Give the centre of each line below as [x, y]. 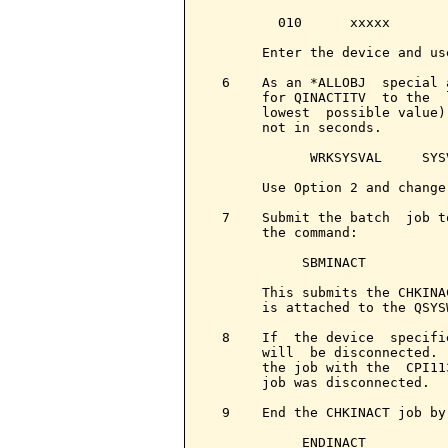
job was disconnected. [318, 382]
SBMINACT [286, 262]
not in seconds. [294, 127]
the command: [282, 232]
